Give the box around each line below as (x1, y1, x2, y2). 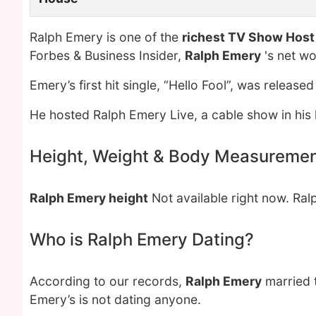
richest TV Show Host (182, 30, 315, 44)
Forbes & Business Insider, (30, 48, 185, 63)
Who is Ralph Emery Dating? (30, 229, 254, 250)
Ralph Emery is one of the (30, 30, 182, 44)
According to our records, (30, 274, 186, 288)
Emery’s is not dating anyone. (30, 292, 201, 307)
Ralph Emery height (30, 190, 148, 205)
